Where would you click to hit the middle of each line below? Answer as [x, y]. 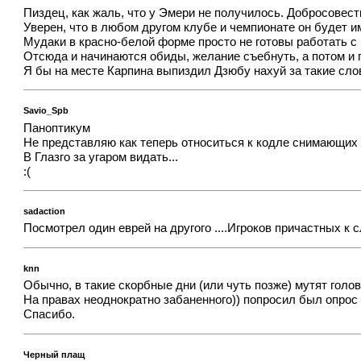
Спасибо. [50, 315]
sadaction [45, 211]
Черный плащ [54, 354]
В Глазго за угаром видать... [101, 157]
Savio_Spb [46, 110]
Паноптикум [57, 128]
